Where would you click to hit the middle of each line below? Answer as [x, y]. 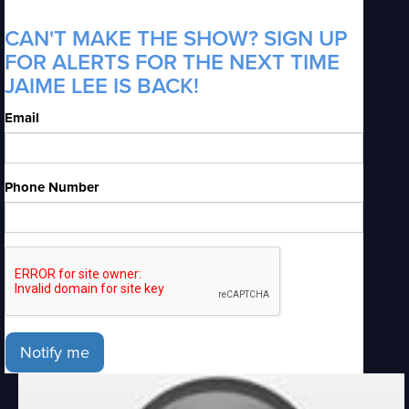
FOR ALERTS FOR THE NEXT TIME [172, 63]
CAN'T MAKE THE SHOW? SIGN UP [176, 39]
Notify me [55, 352]
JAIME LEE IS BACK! [102, 86]
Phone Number [52, 187]
